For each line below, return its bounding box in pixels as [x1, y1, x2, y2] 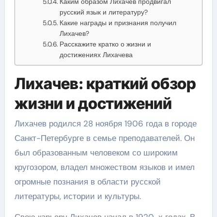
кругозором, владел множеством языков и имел [14, 162, 195, 172]
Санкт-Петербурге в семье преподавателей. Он [14, 133, 195, 143]
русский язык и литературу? [59, 7, 148, 16]
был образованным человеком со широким [14, 147, 178, 158]
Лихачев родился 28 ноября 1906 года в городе [14, 118, 197, 129]
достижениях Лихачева [59, 50, 133, 59]
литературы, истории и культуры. [14, 191, 141, 201]
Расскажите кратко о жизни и [59, 39, 151, 48]
